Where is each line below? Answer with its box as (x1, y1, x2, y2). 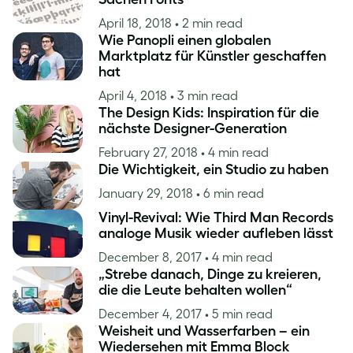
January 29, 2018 (98, 186, 196, 200)
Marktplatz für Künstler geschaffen (98, 48, 326, 64)
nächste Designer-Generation (98, 121, 287, 136)
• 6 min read (196, 186, 264, 200)
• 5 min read (205, 307, 273, 321)
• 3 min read (170, 88, 238, 102)
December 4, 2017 (98, 307, 205, 321)
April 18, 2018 (98, 16, 175, 30)
